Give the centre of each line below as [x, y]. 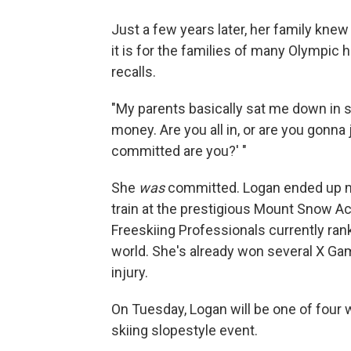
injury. [130, 273]
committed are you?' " [179, 151]
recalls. [134, 72]
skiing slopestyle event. [185, 331]
